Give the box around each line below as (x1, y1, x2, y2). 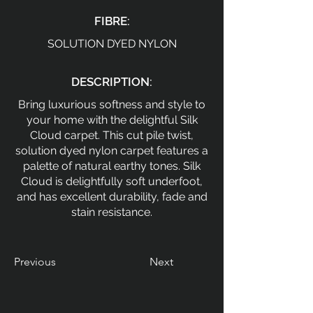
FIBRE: (94, 14, 130, 28)
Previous (14, 255, 56, 268)
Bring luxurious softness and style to (18, 98, 205, 111)
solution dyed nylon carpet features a (15, 144, 208, 157)
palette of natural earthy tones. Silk (23, 159, 201, 173)
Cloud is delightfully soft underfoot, (21, 175, 203, 188)
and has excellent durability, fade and (16, 190, 208, 203)
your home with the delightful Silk (26, 113, 198, 126)
